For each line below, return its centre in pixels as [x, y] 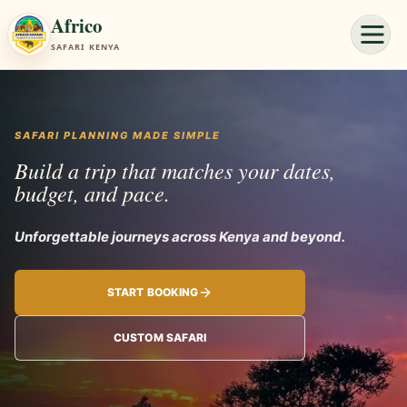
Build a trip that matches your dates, [175, 170]
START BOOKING [153, 292]
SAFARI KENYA [85, 47]
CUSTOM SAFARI [160, 337]
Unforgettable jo [69, 236]
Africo [77, 25]
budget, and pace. [92, 193]
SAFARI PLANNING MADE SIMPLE [118, 135]
